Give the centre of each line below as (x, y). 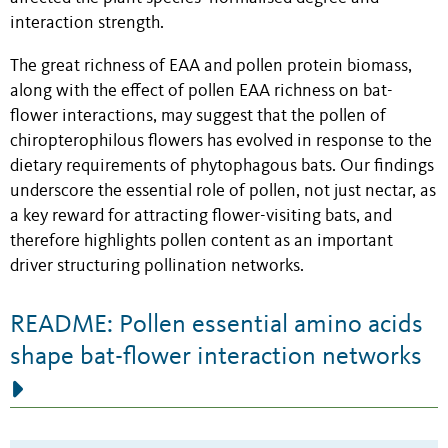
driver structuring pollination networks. (157, 267)
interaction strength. (87, 24)
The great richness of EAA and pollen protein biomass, (211, 67)
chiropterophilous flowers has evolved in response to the (221, 142)
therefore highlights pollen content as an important (201, 242)
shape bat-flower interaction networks (216, 357)
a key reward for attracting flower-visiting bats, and (201, 217)
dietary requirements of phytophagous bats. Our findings (222, 167)
